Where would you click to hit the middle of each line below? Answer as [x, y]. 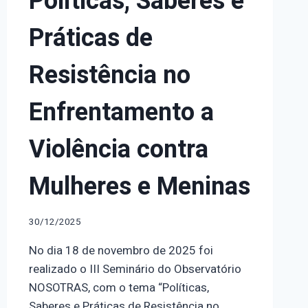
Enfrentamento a [121, 112]
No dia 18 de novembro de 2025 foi [121, 250]
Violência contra [118, 149]
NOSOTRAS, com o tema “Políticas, [119, 287]
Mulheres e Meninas [139, 186]
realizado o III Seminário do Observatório [135, 269]
